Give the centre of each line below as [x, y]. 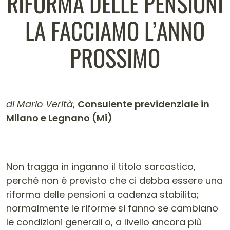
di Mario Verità [40, 104]
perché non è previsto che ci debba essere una [114, 180]
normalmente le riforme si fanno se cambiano [112, 208]
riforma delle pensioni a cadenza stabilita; [102, 194]
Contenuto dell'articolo [86, 148]
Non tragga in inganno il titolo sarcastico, [101, 167]
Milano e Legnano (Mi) [59, 118]
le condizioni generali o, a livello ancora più [104, 222]
